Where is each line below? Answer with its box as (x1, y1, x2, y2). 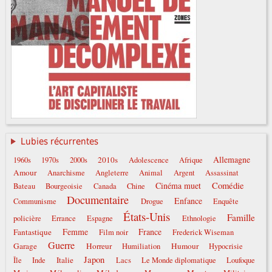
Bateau (13, 181, 35, 192)
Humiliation (122, 241, 161, 252)
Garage (13, 240, 37, 252)
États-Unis (123, 209, 170, 225)
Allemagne (213, 154, 251, 166)
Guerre (47, 239, 75, 253)
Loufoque (226, 255, 256, 266)
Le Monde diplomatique (141, 255, 216, 266)
